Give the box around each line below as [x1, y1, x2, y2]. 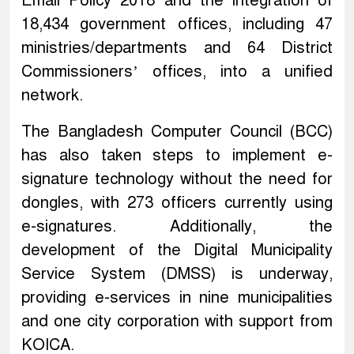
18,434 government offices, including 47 [21, 14, 333, 35]
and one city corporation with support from [21, 311, 333, 332]
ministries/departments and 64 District [21, 38, 333, 58]
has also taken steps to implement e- [21, 145, 333, 166]
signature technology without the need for [21, 169, 333, 190]
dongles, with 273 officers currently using [21, 193, 333, 213]
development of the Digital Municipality [21, 240, 333, 261]
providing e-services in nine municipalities [21, 288, 333, 308]
